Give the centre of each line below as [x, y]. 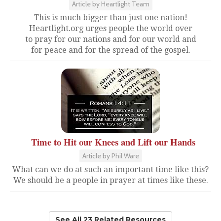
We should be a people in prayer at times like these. [110, 180]
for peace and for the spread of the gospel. [110, 50]
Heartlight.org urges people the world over [110, 28]
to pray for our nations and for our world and [110, 39]
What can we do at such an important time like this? [110, 169]
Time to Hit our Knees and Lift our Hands [113, 142]
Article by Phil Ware [110, 156]
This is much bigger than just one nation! [110, 18]
